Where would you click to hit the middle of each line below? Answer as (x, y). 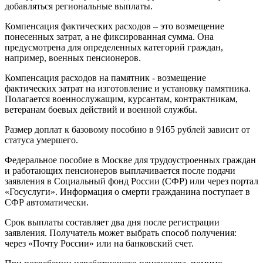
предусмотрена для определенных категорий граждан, (114, 47)
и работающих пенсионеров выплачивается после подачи (120, 170)
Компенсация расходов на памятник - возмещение (105, 77)
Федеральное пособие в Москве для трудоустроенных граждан (130, 160)
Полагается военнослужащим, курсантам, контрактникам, (121, 99)
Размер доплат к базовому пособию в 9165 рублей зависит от (127, 129)
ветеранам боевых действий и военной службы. (101, 109)
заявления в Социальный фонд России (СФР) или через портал (131, 181)
